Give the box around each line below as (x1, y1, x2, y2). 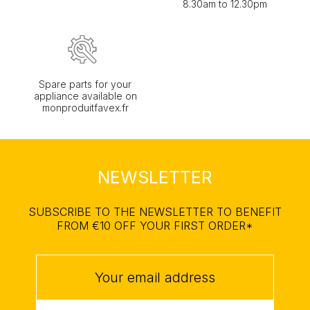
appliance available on (33, 90, 137, 102)
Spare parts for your (39, 78, 132, 91)
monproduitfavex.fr (42, 102, 129, 114)
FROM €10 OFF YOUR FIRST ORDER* (57, 218, 253, 232)
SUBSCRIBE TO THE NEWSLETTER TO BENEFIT (28, 204, 282, 219)
